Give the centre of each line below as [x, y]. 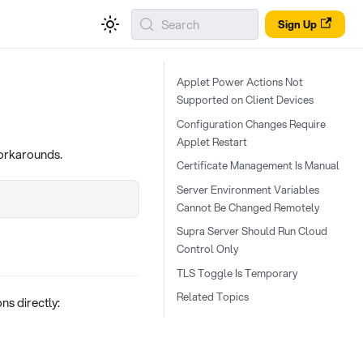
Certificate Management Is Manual [258, 165]
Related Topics [213, 297]
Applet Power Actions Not [240, 82]
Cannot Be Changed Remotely [248, 207]
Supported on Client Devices [245, 100]
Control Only [207, 249]
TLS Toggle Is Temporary [237, 273]
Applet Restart [212, 141]
